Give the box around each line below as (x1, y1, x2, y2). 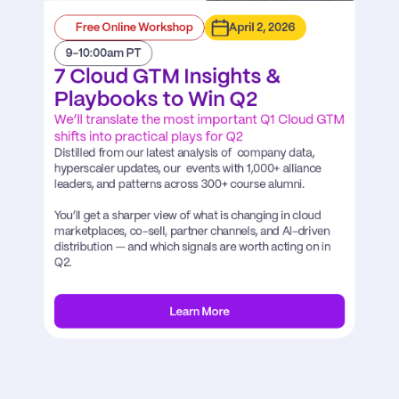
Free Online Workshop (75, 22, 193, 34)
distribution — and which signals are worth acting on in (53, 241, 330, 253)
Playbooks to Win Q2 (53, 90, 258, 110)
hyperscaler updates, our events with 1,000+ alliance (53, 163, 322, 175)
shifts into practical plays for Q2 (53, 131, 243, 144)
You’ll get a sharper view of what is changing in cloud (53, 210, 322, 222)
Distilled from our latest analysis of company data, (53, 148, 315, 159)
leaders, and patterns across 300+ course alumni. (53, 179, 305, 191)
